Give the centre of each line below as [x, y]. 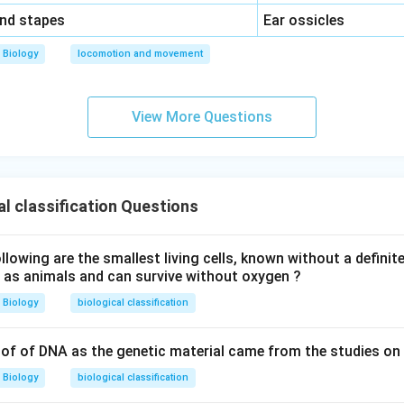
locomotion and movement [140, 54]
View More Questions [202, 117]
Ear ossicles [304, 20]
